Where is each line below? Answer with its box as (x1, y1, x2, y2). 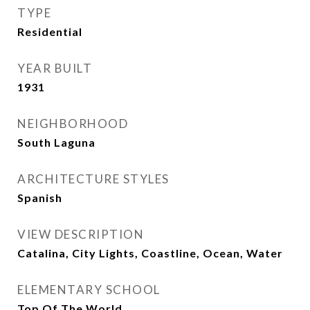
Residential (17, 25, 82, 38)
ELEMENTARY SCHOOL (17, 282, 161, 297)
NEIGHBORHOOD (17, 116, 128, 131)
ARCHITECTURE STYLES (17, 172, 170, 186)
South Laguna (17, 136, 95, 149)
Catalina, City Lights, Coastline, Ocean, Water (17, 246, 283, 259)
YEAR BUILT (17, 61, 92, 75)
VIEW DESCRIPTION (17, 227, 144, 241)
